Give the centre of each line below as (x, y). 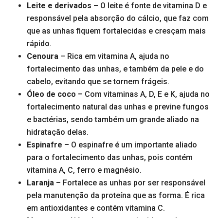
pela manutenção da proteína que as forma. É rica (116, 196)
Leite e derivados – (63, 6)
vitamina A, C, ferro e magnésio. (84, 170)
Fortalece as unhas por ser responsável (134, 183)
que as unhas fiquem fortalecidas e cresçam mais (116, 31)
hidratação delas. (58, 132)
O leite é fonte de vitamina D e (153, 6)
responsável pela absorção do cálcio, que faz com (118, 18)
